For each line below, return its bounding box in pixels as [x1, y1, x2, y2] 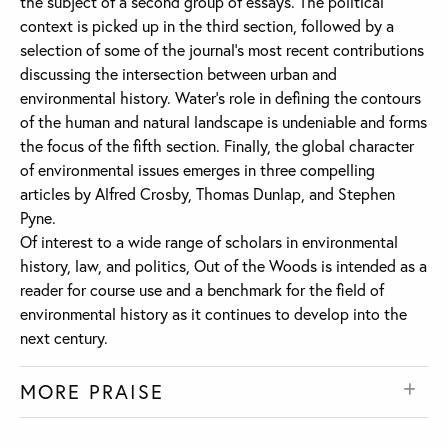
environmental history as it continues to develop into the [20, 303, 407, 325]
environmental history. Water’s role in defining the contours [20, 87, 421, 109]
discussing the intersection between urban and [20, 63, 337, 85]
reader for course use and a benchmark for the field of [20, 279, 384, 301]
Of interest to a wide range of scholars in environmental [20, 231, 398, 253]
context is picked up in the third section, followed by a [20, 15, 394, 37]
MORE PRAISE [20, 378, 164, 406]
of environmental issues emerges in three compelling [20, 159, 375, 181]
